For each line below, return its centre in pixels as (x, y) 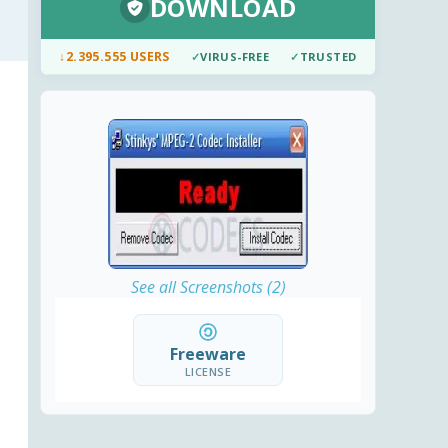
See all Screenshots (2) (208, 287)
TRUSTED (328, 57)
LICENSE (208, 372)
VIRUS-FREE (235, 57)
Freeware (207, 354)
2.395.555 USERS (117, 57)
